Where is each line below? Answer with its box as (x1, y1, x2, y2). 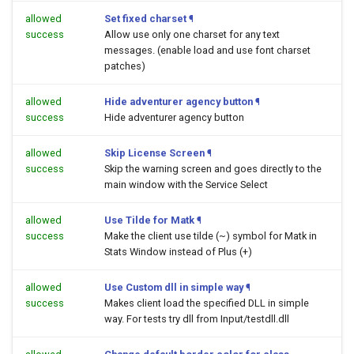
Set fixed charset (104, 13, 186, 24)
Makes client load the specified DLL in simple (104, 297, 309, 309)
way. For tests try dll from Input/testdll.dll (104, 313, 289, 325)
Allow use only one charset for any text (104, 28, 280, 40)
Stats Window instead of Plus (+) (104, 246, 252, 258)
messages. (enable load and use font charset (104, 44, 311, 56)
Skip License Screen (104, 147, 205, 159)
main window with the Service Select (104, 179, 268, 190)
